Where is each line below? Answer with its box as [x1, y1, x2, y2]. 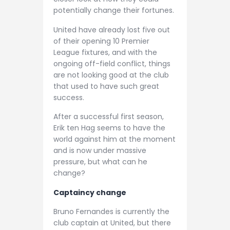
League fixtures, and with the [53, 47, 157, 57]
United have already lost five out [53, 24, 170, 35]
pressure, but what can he [53, 157, 147, 167]
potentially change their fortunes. [53, 5, 176, 16]
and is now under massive [53, 145, 146, 156]
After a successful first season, [53, 111, 164, 122]
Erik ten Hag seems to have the [53, 123, 165, 133]
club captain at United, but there [53, 218, 171, 228]
